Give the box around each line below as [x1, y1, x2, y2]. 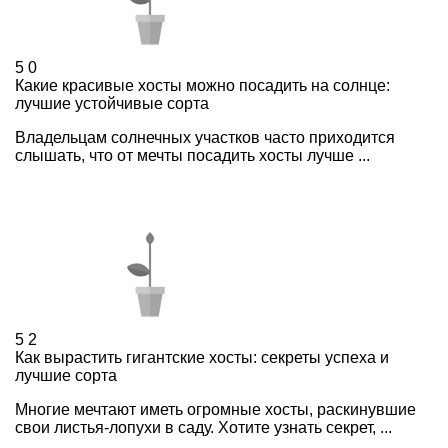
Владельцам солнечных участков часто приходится [15, 128, 395, 146]
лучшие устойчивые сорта [15, 94, 209, 112]
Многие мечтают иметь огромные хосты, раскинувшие [15, 400, 416, 418]
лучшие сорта [15, 366, 117, 384]
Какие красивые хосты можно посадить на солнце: [15, 76, 390, 94]
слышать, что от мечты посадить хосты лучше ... [15, 146, 370, 164]
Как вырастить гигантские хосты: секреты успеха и [15, 348, 389, 366]
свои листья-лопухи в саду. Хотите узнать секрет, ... [15, 418, 392, 436]
